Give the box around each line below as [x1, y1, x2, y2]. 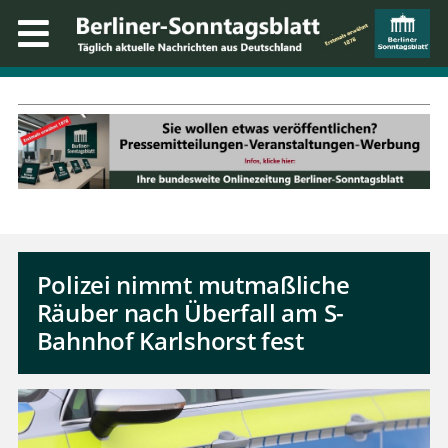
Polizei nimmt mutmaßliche [36, 268, 350, 302]
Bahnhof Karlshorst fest [36, 324, 304, 358]
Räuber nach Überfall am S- [36, 296, 344, 330]
